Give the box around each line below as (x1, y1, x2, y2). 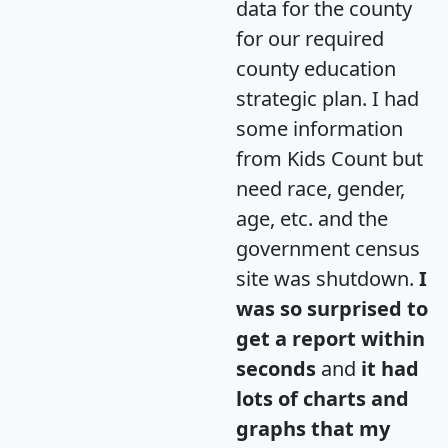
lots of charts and (236, 384, 409, 412)
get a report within (236, 324, 425, 352)
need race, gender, (236, 174, 405, 202)
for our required (236, 24, 384, 52)
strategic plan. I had (236, 84, 419, 112)
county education (236, 54, 396, 82)
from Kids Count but (236, 144, 423, 172)
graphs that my (236, 414, 390, 442)
